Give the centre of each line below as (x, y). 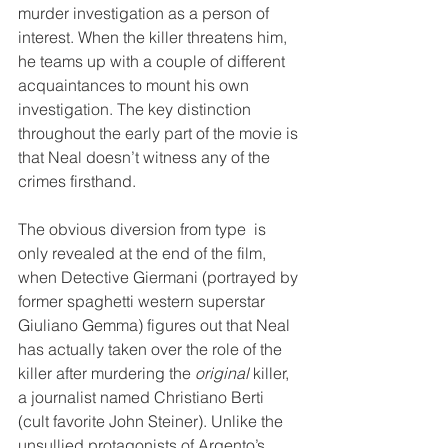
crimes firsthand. (79, 181)
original (222, 373)
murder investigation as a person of (145, 13)
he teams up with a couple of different (153, 61)
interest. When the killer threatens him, (154, 37)
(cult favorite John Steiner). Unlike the (152, 421)
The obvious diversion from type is (144, 229)
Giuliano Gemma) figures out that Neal (156, 325)
